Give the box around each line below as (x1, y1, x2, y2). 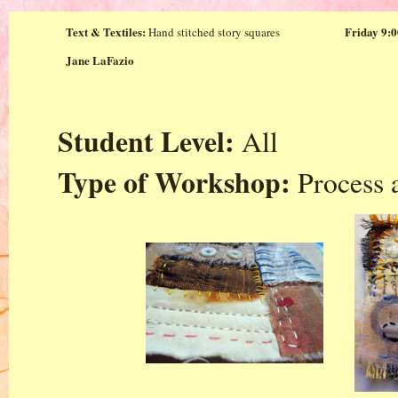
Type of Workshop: (58, 162, 291, 203)
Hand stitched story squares (146, 24, 280, 40)
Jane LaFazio (66, 52, 134, 68)
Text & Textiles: (66, 23, 146, 40)
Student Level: (58, 121, 235, 162)
